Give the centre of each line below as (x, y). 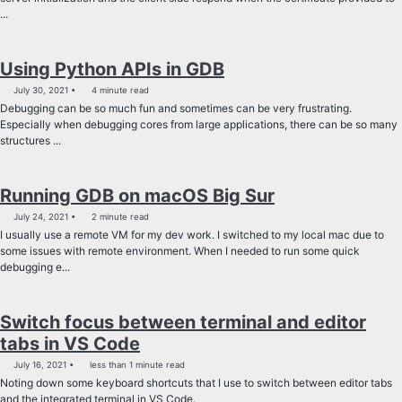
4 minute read (119, 90)
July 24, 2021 (41, 216)
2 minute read (119, 216)
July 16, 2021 (40, 364)
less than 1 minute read (136, 364)
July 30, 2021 (41, 90)
